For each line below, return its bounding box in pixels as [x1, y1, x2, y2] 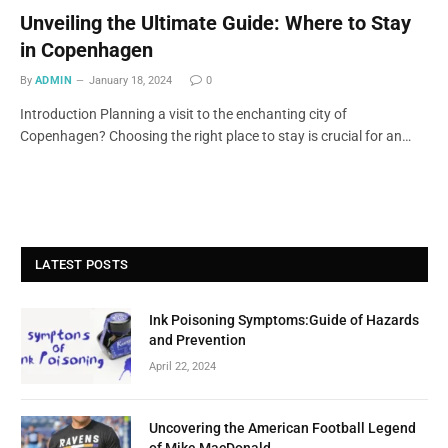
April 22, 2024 [149, 359, 216, 373]
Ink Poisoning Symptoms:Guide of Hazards [149, 311, 419, 328]
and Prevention [149, 331, 246, 348]
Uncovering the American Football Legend [149, 419, 416, 436]
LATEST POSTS [35, 256, 129, 272]
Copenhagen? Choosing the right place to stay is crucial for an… [20, 127, 411, 144]
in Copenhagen [20, 37, 153, 62]
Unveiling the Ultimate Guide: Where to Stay [20, 10, 411, 35]
